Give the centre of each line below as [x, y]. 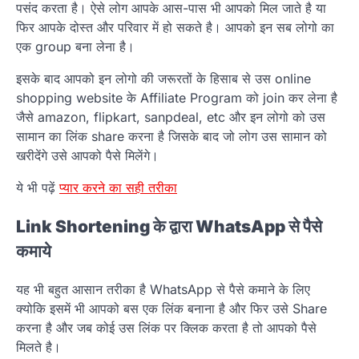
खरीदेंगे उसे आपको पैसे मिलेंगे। [87, 155]
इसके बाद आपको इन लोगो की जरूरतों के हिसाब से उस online [163, 78]
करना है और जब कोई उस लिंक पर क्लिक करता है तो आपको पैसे [166, 328]
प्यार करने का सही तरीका [118, 187]
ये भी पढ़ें [38, 187]
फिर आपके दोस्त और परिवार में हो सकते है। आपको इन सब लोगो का [175, 27]
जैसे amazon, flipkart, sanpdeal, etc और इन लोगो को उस [171, 117]
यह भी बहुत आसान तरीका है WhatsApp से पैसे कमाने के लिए [163, 290]
